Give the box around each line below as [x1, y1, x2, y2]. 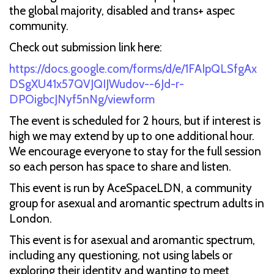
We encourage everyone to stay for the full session [9, 144, 261, 158]
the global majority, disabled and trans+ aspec [9, 3, 235, 18]
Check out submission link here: [9, 40, 165, 54]
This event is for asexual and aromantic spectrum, [9, 232, 255, 247]
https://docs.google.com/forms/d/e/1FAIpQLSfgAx [9, 61, 257, 76]
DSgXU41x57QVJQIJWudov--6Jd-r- [9, 76, 184, 91]
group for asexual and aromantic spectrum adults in [9, 196, 264, 210]
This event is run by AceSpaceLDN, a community [9, 180, 252, 195]
